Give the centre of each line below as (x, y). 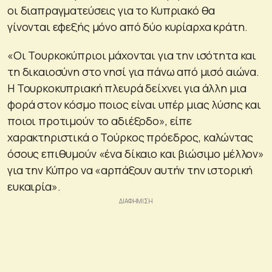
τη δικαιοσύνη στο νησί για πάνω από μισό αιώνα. (133, 71)
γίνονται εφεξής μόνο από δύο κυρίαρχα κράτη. (127, 26)
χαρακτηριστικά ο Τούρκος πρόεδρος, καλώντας (130, 137)
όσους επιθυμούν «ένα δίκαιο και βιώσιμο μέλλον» (136, 153)
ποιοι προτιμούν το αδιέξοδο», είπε (100, 121)
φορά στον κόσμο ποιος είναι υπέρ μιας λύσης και (134, 104)
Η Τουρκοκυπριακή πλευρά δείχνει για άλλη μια (127, 88)
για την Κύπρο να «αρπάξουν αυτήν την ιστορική (130, 170)
